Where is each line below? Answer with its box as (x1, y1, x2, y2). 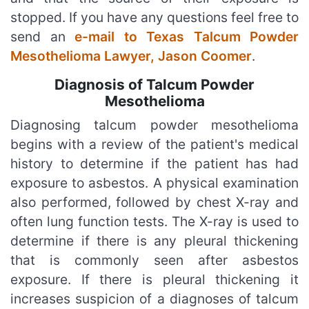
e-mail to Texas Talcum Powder (74, 28, 299, 45)
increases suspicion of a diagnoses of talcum (10, 290, 299, 307)
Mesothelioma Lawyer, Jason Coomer (10, 47, 252, 64)
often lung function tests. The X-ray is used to (10, 212, 299, 230)
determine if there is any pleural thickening (10, 232, 299, 249)
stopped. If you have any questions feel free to (10, 8, 299, 26)
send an (10, 28, 74, 45)
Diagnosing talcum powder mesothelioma (10, 116, 299, 133)
